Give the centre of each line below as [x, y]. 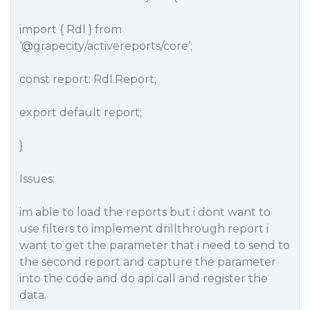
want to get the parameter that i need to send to [155, 245]
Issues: [37, 179]
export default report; [81, 112]
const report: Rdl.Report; [88, 79]
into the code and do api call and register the [144, 279]
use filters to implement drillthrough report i [144, 229]
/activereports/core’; [138, 46]
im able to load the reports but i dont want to [145, 212]
